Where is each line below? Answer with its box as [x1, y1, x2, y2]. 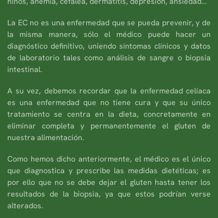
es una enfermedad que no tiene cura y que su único [7, 97, 211, 108]
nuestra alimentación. [7, 132, 84, 143]
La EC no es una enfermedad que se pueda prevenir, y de [7, 17, 211, 28]
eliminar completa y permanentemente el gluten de [7, 120, 211, 131]
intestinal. [7, 64, 42, 74]
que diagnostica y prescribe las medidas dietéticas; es [7, 165, 211, 176]
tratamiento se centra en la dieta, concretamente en [7, 109, 211, 119]
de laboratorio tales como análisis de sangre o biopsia [7, 52, 211, 63]
